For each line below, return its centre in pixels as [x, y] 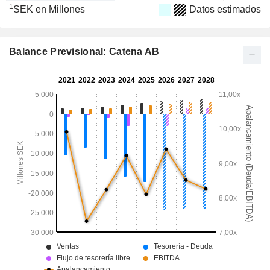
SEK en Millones [49, 9]
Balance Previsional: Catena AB [84, 52]
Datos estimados [225, 9]
